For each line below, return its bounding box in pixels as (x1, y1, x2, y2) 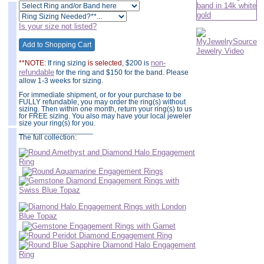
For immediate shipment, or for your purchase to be (19, 90, 181, 99)
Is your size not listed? (19, 21, 97, 31)
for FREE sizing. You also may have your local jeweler (19, 111, 191, 120)
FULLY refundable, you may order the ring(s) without (19, 97, 186, 106)
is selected (88, 58, 122, 67)
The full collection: (19, 133, 77, 141)
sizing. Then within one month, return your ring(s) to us (19, 104, 192, 113)
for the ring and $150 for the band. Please (54, 68, 189, 77)
